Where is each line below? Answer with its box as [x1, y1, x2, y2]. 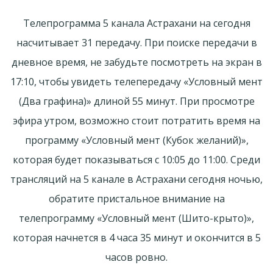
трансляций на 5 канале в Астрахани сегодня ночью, [10, 172, 263, 186]
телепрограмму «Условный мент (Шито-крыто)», [19, 211, 254, 225]
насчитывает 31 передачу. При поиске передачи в [16, 35, 257, 49]
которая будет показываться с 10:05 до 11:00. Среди [13, 152, 260, 166]
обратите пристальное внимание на [48, 191, 225, 205]
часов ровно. [105, 250, 168, 264]
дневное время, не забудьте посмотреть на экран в [11, 55, 262, 69]
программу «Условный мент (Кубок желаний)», [24, 133, 249, 147]
